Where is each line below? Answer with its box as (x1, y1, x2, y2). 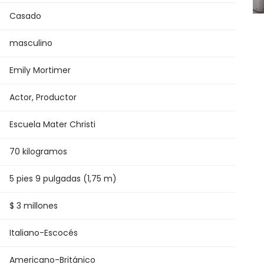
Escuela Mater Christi (9, 118, 95, 130)
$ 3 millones (9, 199, 58, 212)
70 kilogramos (9, 145, 67, 157)
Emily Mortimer (9, 64, 71, 76)
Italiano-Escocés (9, 226, 78, 239)
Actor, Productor (9, 91, 77, 103)
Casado (9, 9, 41, 22)
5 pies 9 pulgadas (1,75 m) (9, 172, 117, 184)
